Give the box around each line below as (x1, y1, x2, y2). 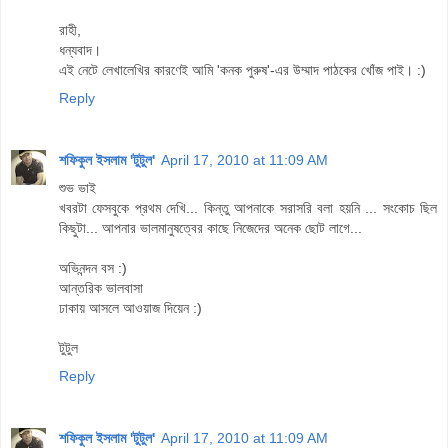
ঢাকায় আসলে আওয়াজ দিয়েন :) (59, 300, 202, 317)
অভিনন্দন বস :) (59, 260, 127, 277)
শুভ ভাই (59, 180, 96, 197)
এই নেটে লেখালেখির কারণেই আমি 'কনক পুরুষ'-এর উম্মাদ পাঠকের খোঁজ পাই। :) (59, 62, 426, 79)
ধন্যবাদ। (59, 42, 101, 59)
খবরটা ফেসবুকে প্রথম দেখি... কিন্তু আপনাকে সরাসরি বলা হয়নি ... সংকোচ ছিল (59, 200, 437, 217)
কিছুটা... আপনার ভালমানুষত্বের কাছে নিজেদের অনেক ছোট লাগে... (59, 220, 362, 237)
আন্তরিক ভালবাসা (59, 280, 143, 297)
